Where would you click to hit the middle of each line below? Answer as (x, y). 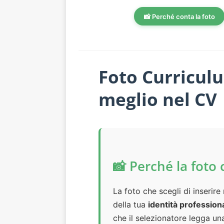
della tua (130, 205)
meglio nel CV (158, 99)
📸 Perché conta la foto (179, 16)
